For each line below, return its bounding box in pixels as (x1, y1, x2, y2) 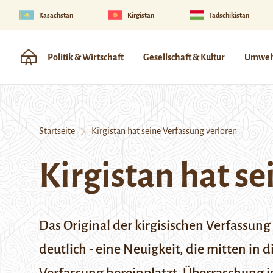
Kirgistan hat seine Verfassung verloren (86, 126, 237, 136)
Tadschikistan (208, 11, 249, 19)
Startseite (39, 126, 75, 136)
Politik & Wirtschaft (48, 52, 124, 62)
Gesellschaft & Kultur (143, 52, 225, 62)
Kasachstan (39, 11, 73, 19)
